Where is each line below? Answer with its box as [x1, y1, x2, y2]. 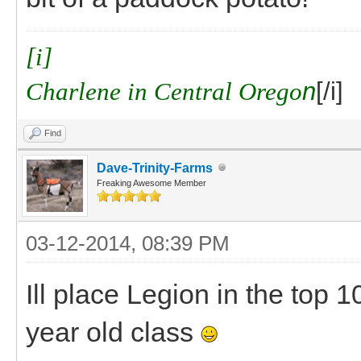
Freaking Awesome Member [97, 177, 206, 188]
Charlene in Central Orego [26, 77, 302, 106]
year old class [26, 316, 201, 347]
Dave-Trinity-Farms [97, 160, 213, 175]
